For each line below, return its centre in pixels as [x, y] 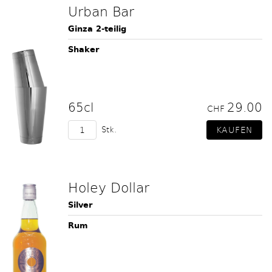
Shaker [83, 49]
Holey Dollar [109, 187]
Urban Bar [101, 11]
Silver [80, 205]
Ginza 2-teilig [97, 29]
